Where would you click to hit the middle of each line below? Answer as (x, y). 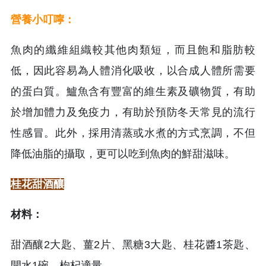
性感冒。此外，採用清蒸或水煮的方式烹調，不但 (133, 133)
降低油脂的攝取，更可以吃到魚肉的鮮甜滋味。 (123, 153)
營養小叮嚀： (43, 19)
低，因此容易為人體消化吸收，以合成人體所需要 (133, 70)
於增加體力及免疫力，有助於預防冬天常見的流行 (133, 112)
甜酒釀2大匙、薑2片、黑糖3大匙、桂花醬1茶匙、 (133, 244)
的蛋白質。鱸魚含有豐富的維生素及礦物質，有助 (133, 91)
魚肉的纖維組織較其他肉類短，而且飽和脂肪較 (133, 50)
